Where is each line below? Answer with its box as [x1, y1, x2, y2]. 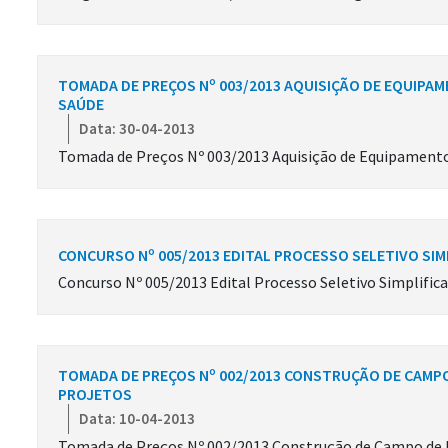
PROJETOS [58, 384, 132, 405]
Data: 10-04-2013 [79, 409, 195, 429]
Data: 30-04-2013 [79, 119, 195, 139]
